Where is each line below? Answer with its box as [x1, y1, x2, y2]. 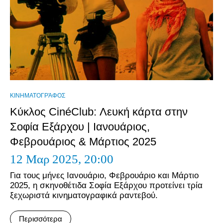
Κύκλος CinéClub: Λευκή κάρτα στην [10, 106, 188, 118]
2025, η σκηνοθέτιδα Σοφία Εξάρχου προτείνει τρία [10, 181, 203, 190]
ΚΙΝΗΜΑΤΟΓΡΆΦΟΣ [10, 92, 65, 99]
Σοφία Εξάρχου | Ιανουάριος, [10, 120, 150, 133]
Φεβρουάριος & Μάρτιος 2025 [10, 135, 156, 148]
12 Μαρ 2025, [10, 152, 84, 166]
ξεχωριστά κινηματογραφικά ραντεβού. [10, 191, 158, 200]
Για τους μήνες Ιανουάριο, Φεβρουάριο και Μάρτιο [10, 171, 199, 180]
